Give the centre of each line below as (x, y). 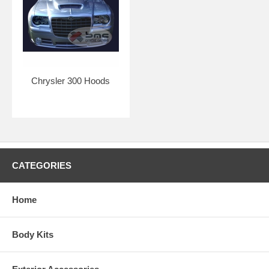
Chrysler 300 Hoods (71, 80)
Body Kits (33, 234)
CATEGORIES (42, 165)
